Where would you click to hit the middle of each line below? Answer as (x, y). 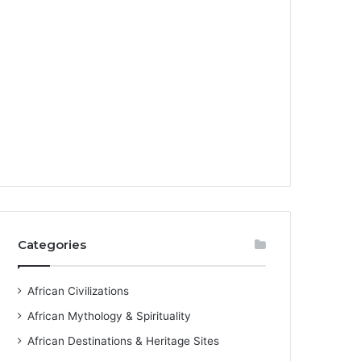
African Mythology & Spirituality (110, 315)
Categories (52, 244)
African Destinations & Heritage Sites (124, 340)
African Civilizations (79, 290)
